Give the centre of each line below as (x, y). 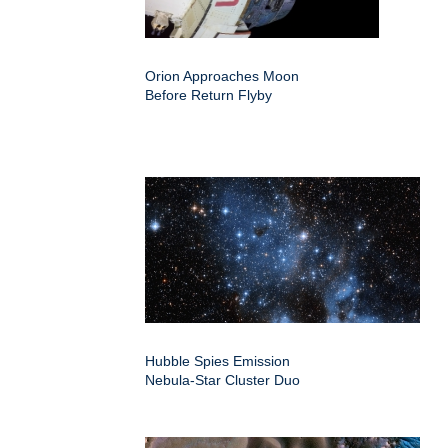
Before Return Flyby (208, 95)
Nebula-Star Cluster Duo (222, 380)
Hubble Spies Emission (217, 361)
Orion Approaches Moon (222, 76)
